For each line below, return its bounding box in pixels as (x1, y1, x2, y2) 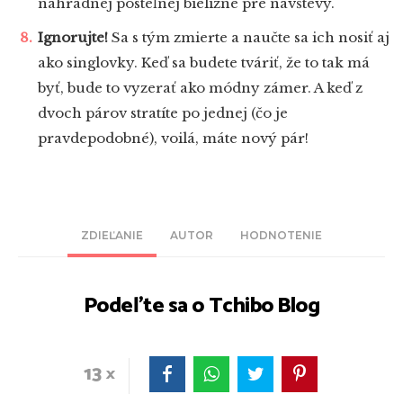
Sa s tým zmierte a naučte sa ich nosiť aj (108, 29, 390, 47)
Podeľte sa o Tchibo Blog (83, 289, 320, 325)
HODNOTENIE (240, 228, 322, 243)
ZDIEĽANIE (81, 228, 143, 243)
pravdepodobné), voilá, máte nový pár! (38, 130, 309, 148)
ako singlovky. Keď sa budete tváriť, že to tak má (38, 54, 370, 72)
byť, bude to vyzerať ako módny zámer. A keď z (38, 79, 363, 97)
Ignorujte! (38, 29, 108, 47)
